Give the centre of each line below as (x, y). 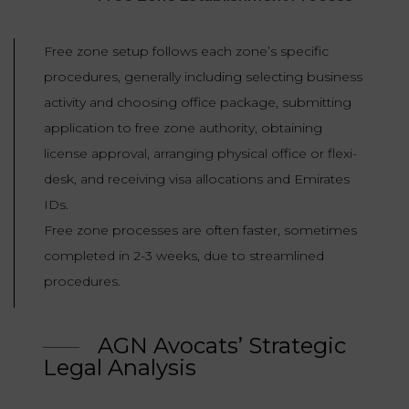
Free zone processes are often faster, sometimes (200, 231)
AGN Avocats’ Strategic (222, 346)
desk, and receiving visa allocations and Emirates (197, 179)
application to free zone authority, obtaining (183, 128)
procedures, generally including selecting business (203, 77)
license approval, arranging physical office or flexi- (200, 154)
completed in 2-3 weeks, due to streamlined (184, 256)
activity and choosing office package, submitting (198, 103)
